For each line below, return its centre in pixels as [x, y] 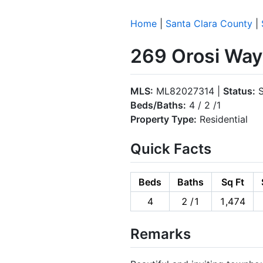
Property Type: [163, 119]
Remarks [161, 234]
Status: [239, 91]
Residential [222, 119]
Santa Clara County [209, 23]
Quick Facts [171, 149]
